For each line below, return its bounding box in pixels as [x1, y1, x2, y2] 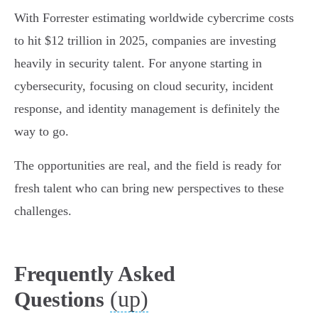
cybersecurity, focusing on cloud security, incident [14, 79, 273, 94]
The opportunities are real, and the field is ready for [14, 158, 281, 173]
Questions [14, 287, 104, 312]
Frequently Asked [14, 262, 175, 286]
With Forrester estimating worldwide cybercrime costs [14, 11, 294, 26]
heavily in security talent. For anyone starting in [14, 56, 262, 71]
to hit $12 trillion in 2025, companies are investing [14, 33, 276, 48]
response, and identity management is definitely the [14, 102, 280, 116]
